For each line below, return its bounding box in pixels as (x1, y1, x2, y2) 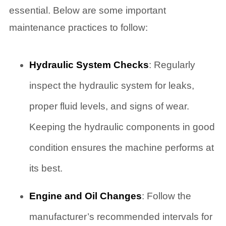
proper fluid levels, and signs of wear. (29, 101, 189, 112)
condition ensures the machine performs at (29, 142, 214, 153)
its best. (29, 163, 63, 174)
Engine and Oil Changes (29, 191, 142, 202)
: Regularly (148, 60, 195, 71)
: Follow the (141, 191, 191, 202)
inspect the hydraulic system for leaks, (29, 80, 194, 91)
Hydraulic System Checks (29, 60, 149, 71)
